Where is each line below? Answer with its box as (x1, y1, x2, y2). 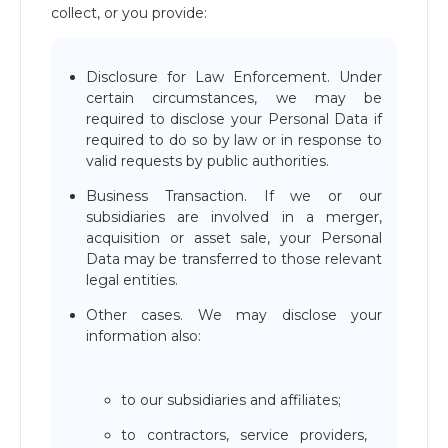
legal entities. (86, 271, 178, 289)
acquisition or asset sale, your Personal (86, 229, 382, 247)
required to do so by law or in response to (86, 131, 382, 149)
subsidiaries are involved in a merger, (86, 208, 382, 226)
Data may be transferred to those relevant (86, 250, 382, 268)
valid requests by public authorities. (86, 152, 329, 170)
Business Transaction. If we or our (86, 187, 382, 205)
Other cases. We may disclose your (86, 306, 382, 324)
